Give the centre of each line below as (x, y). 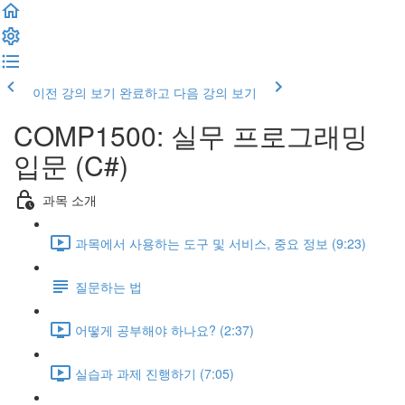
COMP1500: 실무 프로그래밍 (191, 135)
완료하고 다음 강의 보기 (188, 92)
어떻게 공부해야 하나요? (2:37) (165, 330)
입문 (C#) (71, 165)
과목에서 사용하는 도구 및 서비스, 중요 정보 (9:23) (221, 243)
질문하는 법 (108, 286)
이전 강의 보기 (74, 92)
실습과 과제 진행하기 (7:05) (155, 373)
